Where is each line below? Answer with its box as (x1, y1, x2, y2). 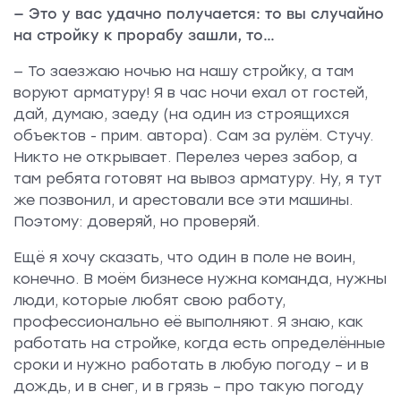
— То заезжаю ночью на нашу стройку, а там (13, 62, 354, 80)
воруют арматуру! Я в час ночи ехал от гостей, (13, 83, 368, 101)
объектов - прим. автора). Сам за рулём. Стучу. (13, 126, 373, 144)
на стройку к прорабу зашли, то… (13, 26, 275, 44)
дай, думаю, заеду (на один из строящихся (13, 105, 349, 123)
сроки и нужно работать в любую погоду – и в (13, 355, 369, 373)
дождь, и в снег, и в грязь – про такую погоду (13, 377, 363, 395)
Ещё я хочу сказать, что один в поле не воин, (13, 248, 355, 266)
